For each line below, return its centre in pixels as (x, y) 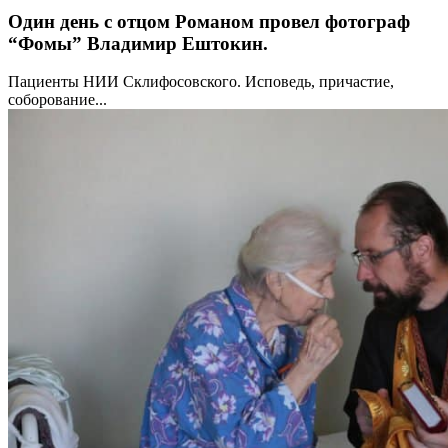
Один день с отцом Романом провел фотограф (209, 21)
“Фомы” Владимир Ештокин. (138, 43)
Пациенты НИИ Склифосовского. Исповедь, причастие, (201, 82)
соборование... (57, 100)
